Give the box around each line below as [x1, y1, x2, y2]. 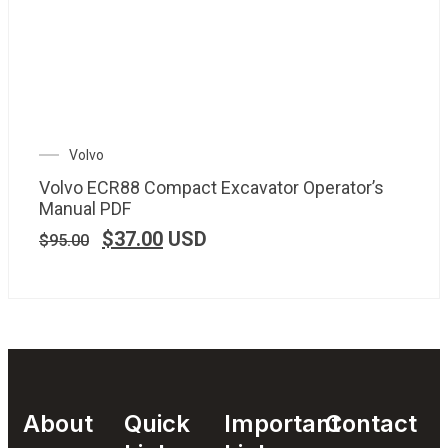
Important [224, 408, 340, 438]
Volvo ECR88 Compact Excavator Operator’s [39, 176, 384, 198]
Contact [324, 408, 417, 438]
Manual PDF [39, 197, 131, 219]
